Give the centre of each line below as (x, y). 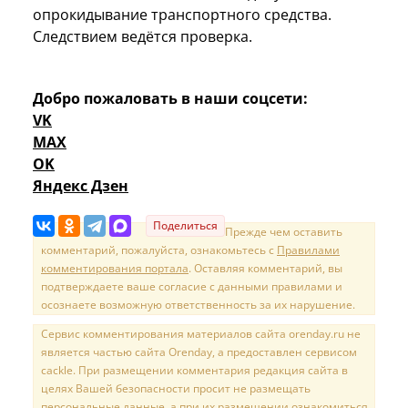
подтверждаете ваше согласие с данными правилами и (192, 286)
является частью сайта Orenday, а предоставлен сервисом (199, 352)
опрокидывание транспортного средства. (182, 14)
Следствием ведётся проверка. (143, 36)
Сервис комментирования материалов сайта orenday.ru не (201, 333)
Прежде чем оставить (284, 231)
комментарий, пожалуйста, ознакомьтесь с (159, 250)
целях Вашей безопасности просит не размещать (176, 388)
